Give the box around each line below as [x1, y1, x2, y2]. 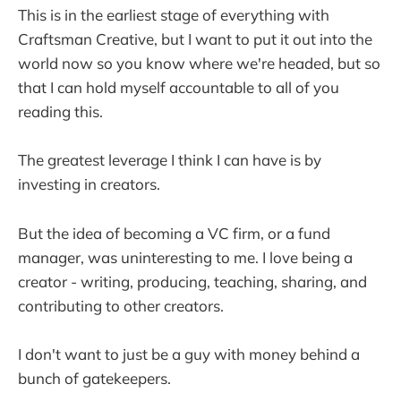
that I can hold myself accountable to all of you [18, 78, 339, 98]
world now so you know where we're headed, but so [18, 54, 380, 73]
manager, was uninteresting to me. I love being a [18, 247, 353, 267]
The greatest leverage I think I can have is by [18, 150, 321, 170]
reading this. [18, 102, 103, 122]
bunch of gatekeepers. [18, 368, 171, 388]
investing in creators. [18, 175, 160, 194]
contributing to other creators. [18, 295, 224, 315]
